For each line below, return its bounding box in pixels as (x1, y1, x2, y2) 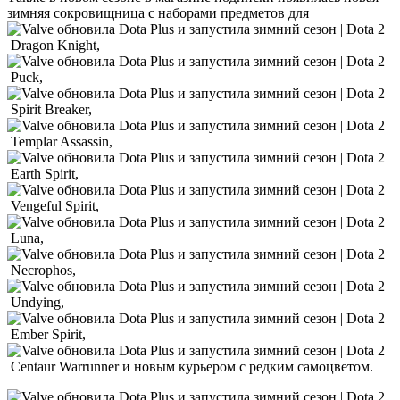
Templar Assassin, (7, 133, 116, 149)
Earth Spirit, (7, 165, 82, 181)
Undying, (7, 294, 68, 310)
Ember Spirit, (7, 326, 89, 342)
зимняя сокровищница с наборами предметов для (7, 4, 312, 21)
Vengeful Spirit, (7, 197, 103, 213)
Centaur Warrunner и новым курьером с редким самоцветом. (7, 358, 373, 374)
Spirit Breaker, (7, 101, 96, 117)
